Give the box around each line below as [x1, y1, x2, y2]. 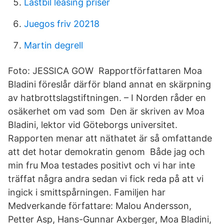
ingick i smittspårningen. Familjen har [8, 187, 168, 197]
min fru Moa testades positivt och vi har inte [8, 160, 195, 170]
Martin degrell [24, 40, 83, 50]
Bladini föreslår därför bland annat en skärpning [8, 79, 211, 89]
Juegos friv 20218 [24, 18, 99, 29]
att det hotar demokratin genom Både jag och [8, 146, 205, 157]
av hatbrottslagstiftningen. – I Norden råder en [8, 92, 206, 103]
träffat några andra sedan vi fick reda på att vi [8, 173, 203, 184]
